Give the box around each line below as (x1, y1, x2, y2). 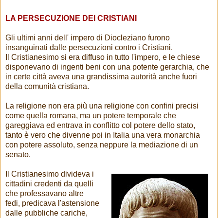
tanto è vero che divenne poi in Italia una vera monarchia (5, 131, 200, 140)
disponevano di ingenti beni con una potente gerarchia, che (5, 63, 209, 72)
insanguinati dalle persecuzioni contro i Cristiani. (5, 43, 173, 52)
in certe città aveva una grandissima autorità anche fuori (5, 73, 197, 81)
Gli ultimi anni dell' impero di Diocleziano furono (5, 34, 170, 42)
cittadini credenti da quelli (5, 180, 93, 188)
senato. (5, 150, 31, 159)
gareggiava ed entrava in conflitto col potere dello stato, (5, 121, 195, 130)
